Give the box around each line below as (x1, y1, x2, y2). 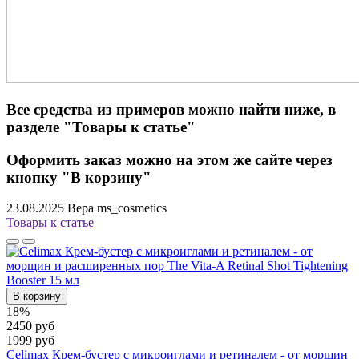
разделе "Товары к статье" (6, 118, 196, 135)
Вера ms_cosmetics (67, 201, 167, 216)
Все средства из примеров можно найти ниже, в (6, 100, 336, 118)
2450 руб (6, 319, 54, 333)
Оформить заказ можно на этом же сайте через (6, 151, 333, 168)
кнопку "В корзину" (6, 168, 151, 186)
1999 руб (6, 333, 54, 348)
